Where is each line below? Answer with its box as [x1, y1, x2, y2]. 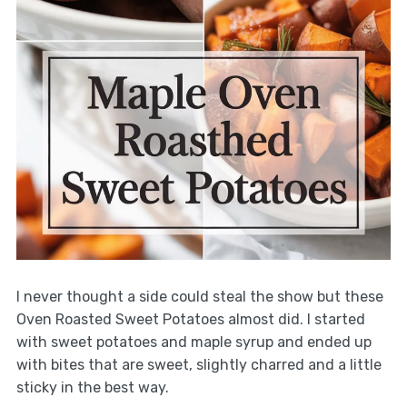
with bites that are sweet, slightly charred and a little [15, 355, 382, 373]
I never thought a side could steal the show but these [15, 287, 383, 305]
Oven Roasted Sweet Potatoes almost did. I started [15, 310, 365, 328]
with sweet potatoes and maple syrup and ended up [15, 333, 372, 351]
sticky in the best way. [15, 378, 169, 396]
